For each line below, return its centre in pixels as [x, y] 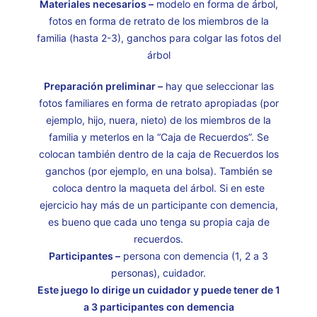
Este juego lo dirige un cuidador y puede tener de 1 [158, 290]
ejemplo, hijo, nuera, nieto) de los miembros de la [158, 120]
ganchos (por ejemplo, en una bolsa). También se [158, 171]
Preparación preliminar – [103, 86]
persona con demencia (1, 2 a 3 [194, 256]
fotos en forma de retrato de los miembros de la [158, 21]
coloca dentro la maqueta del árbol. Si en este [158, 188]
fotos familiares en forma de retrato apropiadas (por [158, 103]
